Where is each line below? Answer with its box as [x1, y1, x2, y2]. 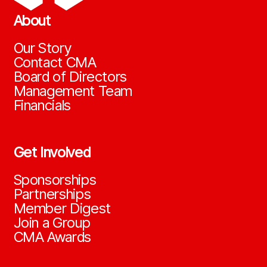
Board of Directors [13, 68, 128, 86]
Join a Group [13, 214, 91, 232]
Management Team [13, 82, 133, 100]
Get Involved [13, 144, 91, 162]
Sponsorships [13, 171, 97, 189]
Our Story [13, 39, 72, 57]
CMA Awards [13, 228, 91, 246]
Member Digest [13, 200, 111, 218]
